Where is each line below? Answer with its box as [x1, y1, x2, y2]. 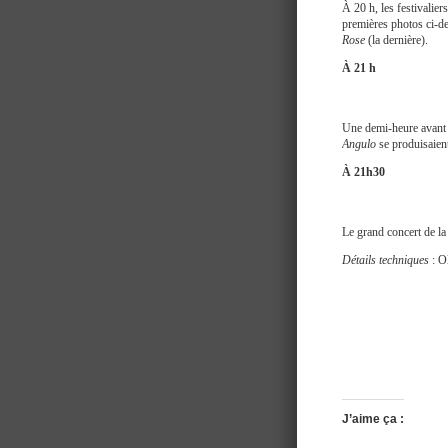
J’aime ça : [342, 412, 404, 427]
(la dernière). [365, 33, 428, 47]
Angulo [342, 137, 376, 151]
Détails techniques [342, 253, 429, 267]
